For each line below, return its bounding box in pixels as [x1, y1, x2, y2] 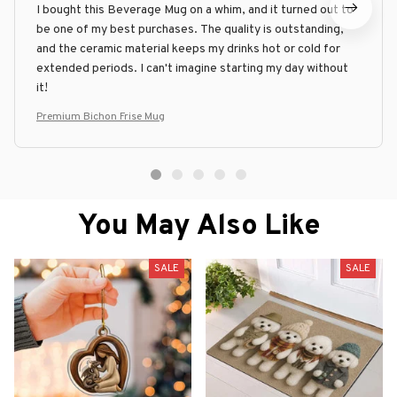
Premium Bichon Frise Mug [36, 109, 165, 124]
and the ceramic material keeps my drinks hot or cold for [36, 41, 340, 57]
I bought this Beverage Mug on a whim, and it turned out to [36, 2, 354, 18]
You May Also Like [77, 208, 320, 245]
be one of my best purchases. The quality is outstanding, [36, 21, 344, 37]
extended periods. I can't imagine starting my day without [36, 60, 348, 76]
